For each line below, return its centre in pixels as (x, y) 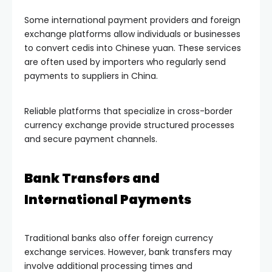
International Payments (108, 199)
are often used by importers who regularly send (125, 62)
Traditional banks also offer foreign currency (119, 238)
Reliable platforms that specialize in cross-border (128, 111)
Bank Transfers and (92, 178)
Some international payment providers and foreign (132, 20)
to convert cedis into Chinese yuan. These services (133, 48)
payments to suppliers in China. (91, 76)
